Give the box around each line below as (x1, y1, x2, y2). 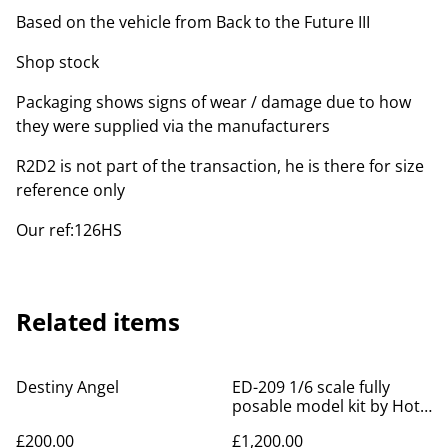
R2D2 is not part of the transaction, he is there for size (16, 154, 424, 177)
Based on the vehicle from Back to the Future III (16, 10, 370, 33)
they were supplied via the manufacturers (16, 114, 330, 137)
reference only (16, 178, 125, 201)
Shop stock (16, 50, 99, 73)
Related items (16, 304, 180, 338)
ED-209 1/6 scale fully (232, 375, 390, 398)
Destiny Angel (16, 375, 119, 398)
